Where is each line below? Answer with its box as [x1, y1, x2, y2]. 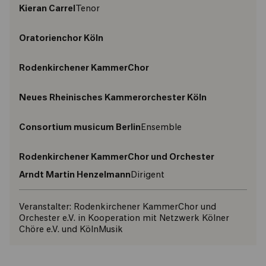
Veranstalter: [19, 203, 71, 212]
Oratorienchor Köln [19, 34, 103, 43]
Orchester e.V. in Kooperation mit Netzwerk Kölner [19, 214, 229, 223]
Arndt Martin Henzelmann [19, 171, 131, 180]
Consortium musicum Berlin [19, 123, 141, 132]
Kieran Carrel [19, 5, 75, 14]
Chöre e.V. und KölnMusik [19, 226, 123, 235]
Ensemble [141, 123, 182, 132]
